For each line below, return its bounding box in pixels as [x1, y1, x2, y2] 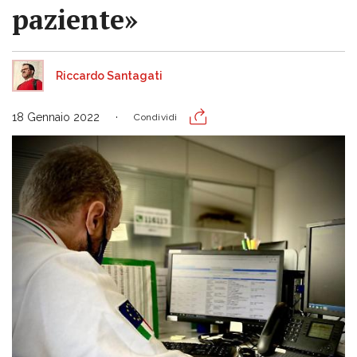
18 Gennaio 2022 [12, 111, 100, 124]
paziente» [12, 2, 138, 37]
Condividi [134, 112, 178, 123]
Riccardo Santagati [56, 69, 163, 82]
